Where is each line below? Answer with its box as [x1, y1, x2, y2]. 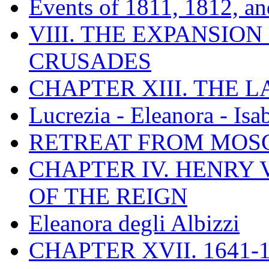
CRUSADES [29, 47, 151, 74]
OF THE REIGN [29, 183, 187, 209]
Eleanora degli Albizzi [29, 210, 240, 236]
